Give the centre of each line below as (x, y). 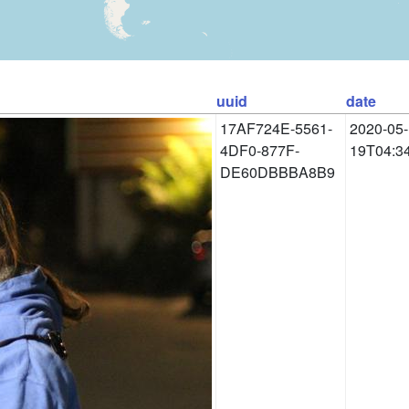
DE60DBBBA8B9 (278, 172)
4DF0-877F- (260, 150)
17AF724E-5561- (276, 128)
